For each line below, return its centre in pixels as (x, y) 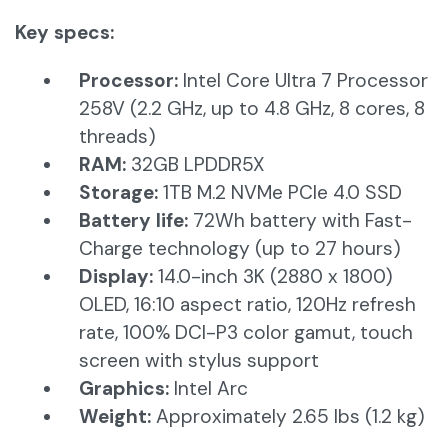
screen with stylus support (199, 361)
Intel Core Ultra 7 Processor (305, 81)
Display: (118, 277)
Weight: (115, 417)
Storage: (118, 193)
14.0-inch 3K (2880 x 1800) (275, 277)
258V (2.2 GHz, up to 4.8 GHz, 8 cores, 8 (252, 109)
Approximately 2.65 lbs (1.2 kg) (288, 417)
